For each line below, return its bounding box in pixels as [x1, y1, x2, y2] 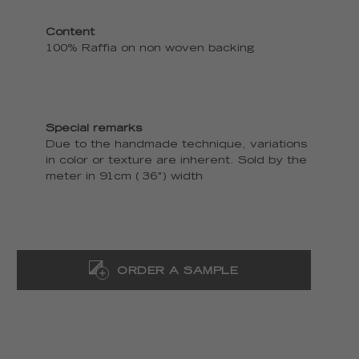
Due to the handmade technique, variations [45, 140, 307, 151]
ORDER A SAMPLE [117, 266, 239, 277]
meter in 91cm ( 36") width [45, 172, 203, 183]
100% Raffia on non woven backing [45, 44, 254, 54]
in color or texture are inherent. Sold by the [45, 156, 307, 167]
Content [45, 28, 95, 38]
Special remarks [45, 124, 142, 135]
